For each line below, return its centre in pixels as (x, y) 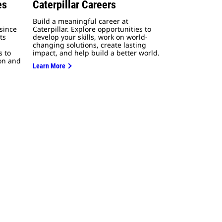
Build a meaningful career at (81, 21)
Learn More (49, 66)
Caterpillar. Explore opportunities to (92, 29)
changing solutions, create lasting (89, 45)
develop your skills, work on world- (90, 37)
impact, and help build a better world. (96, 53)
